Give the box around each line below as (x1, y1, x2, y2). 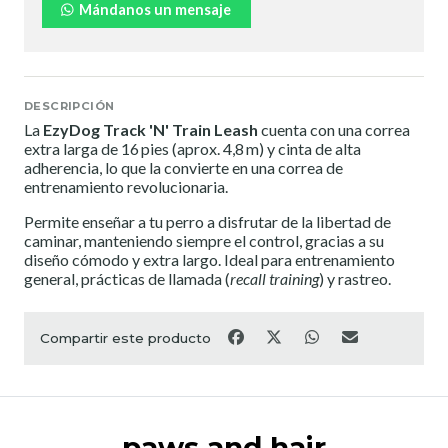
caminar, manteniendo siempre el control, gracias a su (24, 230, 384, 250)
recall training (230, 268, 319, 288)
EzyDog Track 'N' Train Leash (43, 119, 258, 139)
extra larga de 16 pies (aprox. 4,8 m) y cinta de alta (24, 138, 361, 158)
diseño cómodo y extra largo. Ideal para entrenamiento (24, 249, 395, 269)
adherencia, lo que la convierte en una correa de (24, 157, 343, 177)
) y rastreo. (319, 268, 391, 288)
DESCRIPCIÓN (24, 98, 115, 113)
